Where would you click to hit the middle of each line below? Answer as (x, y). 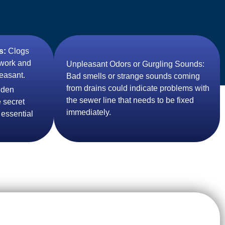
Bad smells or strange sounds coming (133, 76)
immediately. (89, 112)
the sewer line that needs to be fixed (130, 100)
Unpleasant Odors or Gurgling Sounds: (135, 64)
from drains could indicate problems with (138, 88)
